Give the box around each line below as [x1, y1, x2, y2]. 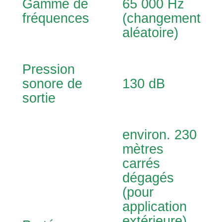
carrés [122, 156, 160, 171]
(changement [122, 11, 201, 26]
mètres [122, 142, 164, 157]
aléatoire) [122, 25, 178, 40]
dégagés [122, 170, 174, 185]
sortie [22, 91, 55, 106]
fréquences [22, 11, 89, 26]
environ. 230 [122, 127, 197, 142]
